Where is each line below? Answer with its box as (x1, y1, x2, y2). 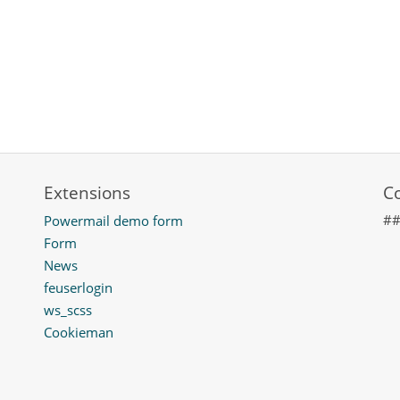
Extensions (44, 180, 130, 205)
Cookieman (44, 323, 113, 342)
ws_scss (44, 301, 92, 320)
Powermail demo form (44, 212, 183, 230)
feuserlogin (44, 279, 112, 297)
